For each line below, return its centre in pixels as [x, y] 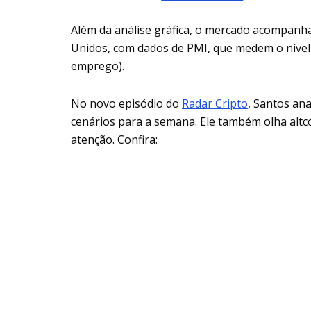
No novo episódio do [126, 103]
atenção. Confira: [114, 139]
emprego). [98, 66]
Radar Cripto [215, 103]
